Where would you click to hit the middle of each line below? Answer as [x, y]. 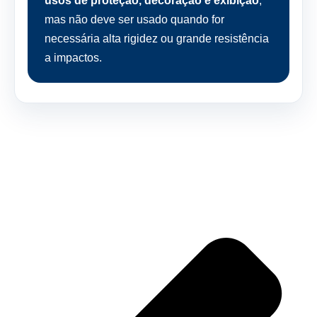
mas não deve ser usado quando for [134, 19]
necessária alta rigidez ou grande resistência [157, 39]
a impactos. [73, 58]
